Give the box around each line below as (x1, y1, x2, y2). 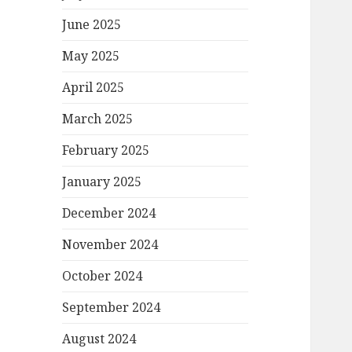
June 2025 (62, 16, 122, 34)
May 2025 (62, 47, 120, 65)
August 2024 (62, 330, 137, 348)
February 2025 (62, 141, 150, 159)
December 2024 (62, 204, 156, 222)
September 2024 (62, 299, 161, 317)
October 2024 (62, 267, 143, 285)
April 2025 (62, 79, 125, 97)
